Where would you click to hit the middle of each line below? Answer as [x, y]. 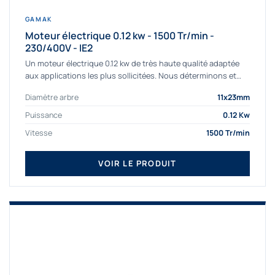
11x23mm [234, 97]
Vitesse [38, 133]
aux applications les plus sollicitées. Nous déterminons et [130, 76]
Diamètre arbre [52, 97]
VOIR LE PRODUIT [137, 164]
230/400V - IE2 [59, 48]
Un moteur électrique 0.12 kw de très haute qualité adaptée [132, 64]
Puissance [43, 115]
